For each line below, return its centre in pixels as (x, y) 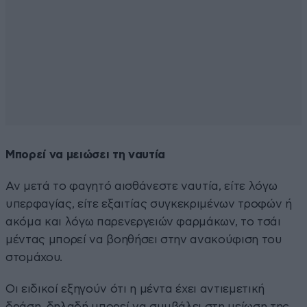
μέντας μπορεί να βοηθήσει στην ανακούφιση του (144, 239)
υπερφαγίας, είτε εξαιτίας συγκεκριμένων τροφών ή (149, 204)
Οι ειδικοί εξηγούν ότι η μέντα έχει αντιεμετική (135, 288)
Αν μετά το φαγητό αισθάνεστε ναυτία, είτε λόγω (142, 186)
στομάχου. (34, 257)
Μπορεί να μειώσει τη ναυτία (85, 154)
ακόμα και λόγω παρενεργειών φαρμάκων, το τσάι (143, 221)
